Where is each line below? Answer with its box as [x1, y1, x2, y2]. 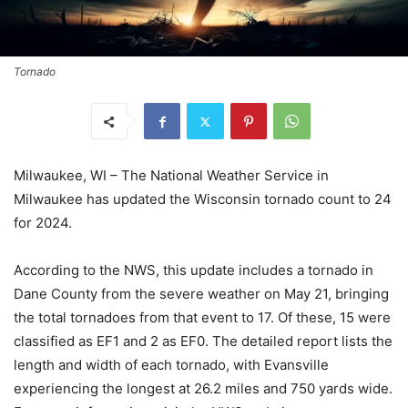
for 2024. [14, 214, 72, 232]
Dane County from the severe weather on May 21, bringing [14, 285, 389, 303]
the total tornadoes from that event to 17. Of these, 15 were [14, 309, 391, 327]
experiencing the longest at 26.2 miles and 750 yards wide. [14, 380, 393, 398]
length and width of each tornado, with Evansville [14, 356, 329, 374]
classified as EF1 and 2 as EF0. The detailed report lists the [14, 332, 393, 351]
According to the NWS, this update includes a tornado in [14, 261, 373, 280]
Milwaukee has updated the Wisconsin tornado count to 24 [14, 190, 392, 209]
